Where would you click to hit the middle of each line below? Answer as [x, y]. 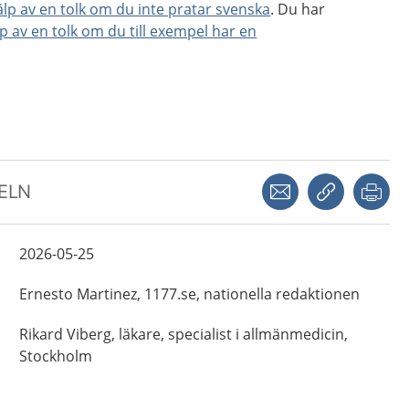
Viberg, [90, 334]
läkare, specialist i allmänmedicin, [233, 334]
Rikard [41, 334]
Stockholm [55, 356]
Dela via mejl [334, 181]
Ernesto [46, 294]
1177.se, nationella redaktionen [252, 294]
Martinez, [108, 294]
